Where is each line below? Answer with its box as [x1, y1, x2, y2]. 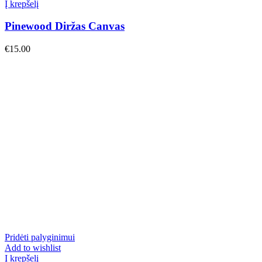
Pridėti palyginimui [5, 232, 75, 243]
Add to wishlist [5, 243, 61, 253]
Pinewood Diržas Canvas [5, 20, 125, 33]
